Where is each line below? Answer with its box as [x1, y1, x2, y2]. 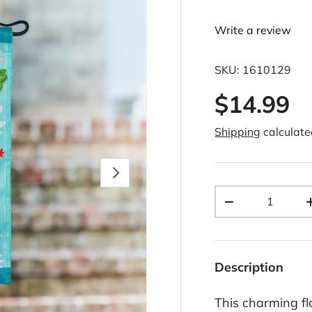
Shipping [214, 125, 261, 139]
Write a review [214, 23, 292, 38]
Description [214, 259, 284, 276]
